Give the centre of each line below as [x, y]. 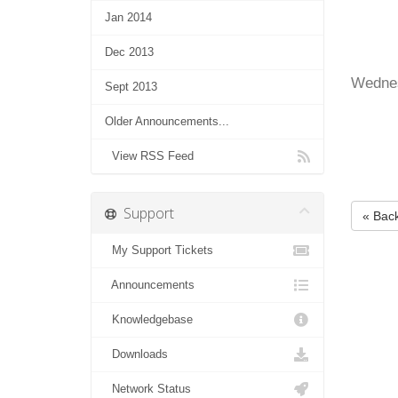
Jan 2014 [128, 17]
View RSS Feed [149, 156]
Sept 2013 [131, 87]
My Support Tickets [159, 250]
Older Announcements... [167, 121]
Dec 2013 [129, 52]
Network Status [148, 389]
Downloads [136, 354]
